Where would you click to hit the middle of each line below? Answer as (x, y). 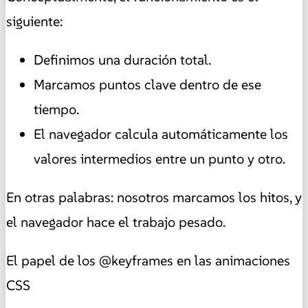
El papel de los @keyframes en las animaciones (148, 261)
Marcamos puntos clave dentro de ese (147, 85)
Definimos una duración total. (122, 60)
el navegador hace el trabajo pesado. (116, 222)
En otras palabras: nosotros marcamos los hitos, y (154, 198)
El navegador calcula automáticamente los (161, 134)
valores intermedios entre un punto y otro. (159, 159)
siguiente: (34, 22)
